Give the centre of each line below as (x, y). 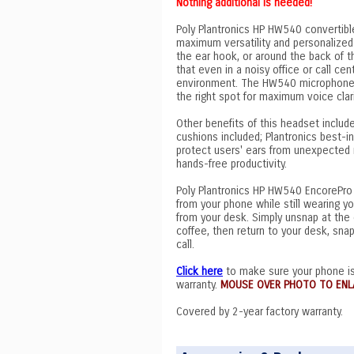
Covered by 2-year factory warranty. (260, 312)
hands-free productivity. (232, 164)
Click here (200, 271)
